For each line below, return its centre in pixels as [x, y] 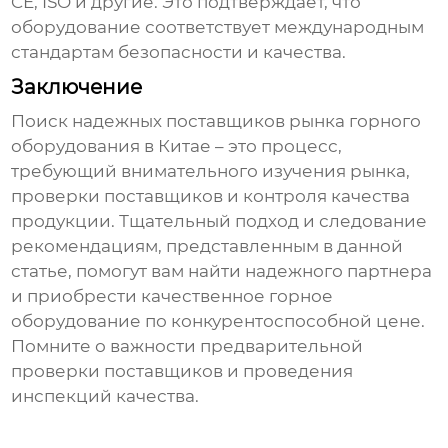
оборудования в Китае [111, 146]
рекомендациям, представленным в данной [207, 246]
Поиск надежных [89, 121]
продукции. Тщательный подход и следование [219, 221]
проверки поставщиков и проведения [182, 371]
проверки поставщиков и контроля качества [211, 196]
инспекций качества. [105, 396]
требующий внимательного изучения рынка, [211, 171]
